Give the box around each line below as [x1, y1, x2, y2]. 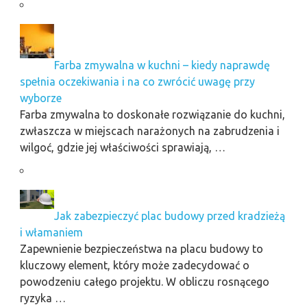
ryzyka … [19, 291, 66, 304]
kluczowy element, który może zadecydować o [19, 258, 249, 271]
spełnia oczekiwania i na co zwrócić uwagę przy [19, 75, 255, 88]
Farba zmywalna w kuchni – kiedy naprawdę [53, 58, 270, 71]
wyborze [19, 91, 62, 104]
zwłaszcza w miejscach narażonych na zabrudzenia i [19, 124, 280, 137]
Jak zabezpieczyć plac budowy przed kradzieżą [53, 209, 285, 222]
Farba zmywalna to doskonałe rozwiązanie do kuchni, [19, 108, 285, 121]
